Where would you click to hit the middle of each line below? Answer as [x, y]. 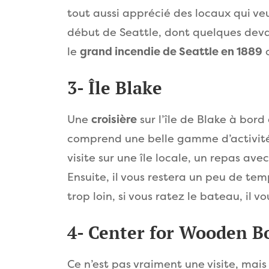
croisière [114, 119]
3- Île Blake [115, 88]
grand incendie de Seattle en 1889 [171, 52]
